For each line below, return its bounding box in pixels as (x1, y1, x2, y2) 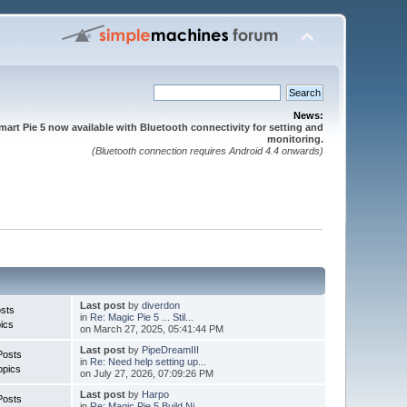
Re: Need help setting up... (89, 355, 206, 367)
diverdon (141, 299, 180, 311)
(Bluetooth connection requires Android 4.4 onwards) (91, 145, 323, 156)
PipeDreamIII (141, 343, 199, 355)
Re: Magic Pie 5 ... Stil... (89, 311, 194, 323)
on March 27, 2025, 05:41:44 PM (79, 323, 223, 334)
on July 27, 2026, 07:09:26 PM (79, 367, 213, 379)
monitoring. (266, 134, 323, 144)
